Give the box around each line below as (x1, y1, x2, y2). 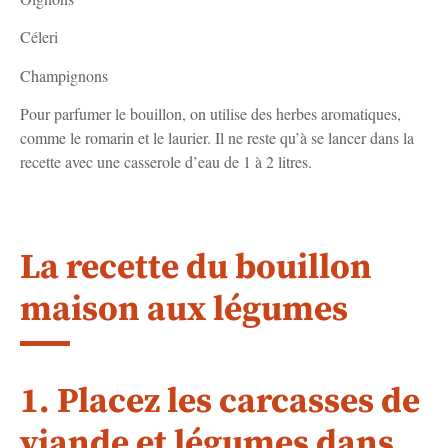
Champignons (20, 64, 108, 86)
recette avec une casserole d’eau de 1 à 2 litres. (20, 151, 312, 173)
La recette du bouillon (20, 246, 372, 291)
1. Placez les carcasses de (20, 380, 420, 425)
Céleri (20, 26, 58, 48)
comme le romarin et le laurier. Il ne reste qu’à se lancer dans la (20, 127, 414, 149)
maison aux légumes (20, 288, 348, 333)
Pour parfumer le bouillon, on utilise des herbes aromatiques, (20, 103, 401, 125)
